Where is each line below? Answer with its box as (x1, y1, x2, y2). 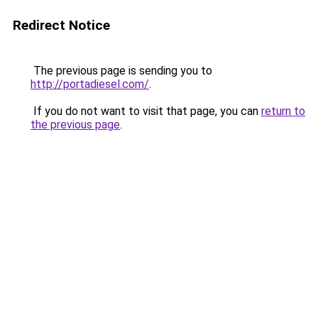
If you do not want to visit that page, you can (31, 104, 261, 118)
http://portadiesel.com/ (31, 77, 149, 91)
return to (261, 104, 305, 118)
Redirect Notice (13, 17, 110, 33)
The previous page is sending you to (31, 64, 212, 77)
